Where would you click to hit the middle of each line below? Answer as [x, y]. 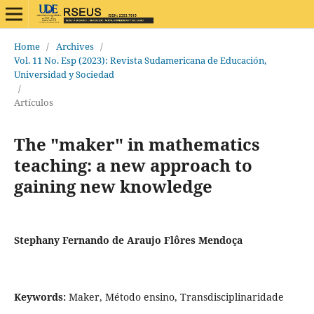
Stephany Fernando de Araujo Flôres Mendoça [128, 240]
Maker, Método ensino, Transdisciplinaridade [176, 296]
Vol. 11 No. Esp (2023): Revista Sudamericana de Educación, [140, 60]
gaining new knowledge [113, 186]
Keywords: [41, 296]
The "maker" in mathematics [137, 144]
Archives [75, 46]
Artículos [33, 102]
